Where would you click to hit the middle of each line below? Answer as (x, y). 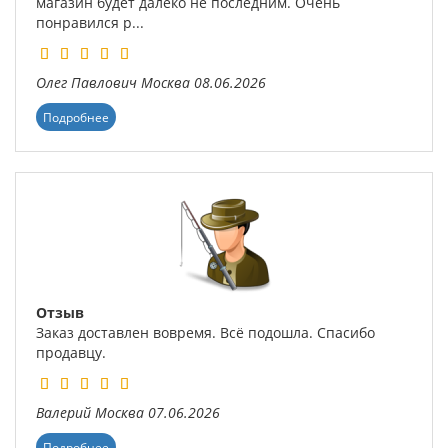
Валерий (63, 413)
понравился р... (90, 23)
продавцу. (71, 353)
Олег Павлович (86, 83)
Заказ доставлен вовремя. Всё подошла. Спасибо (205, 333)
